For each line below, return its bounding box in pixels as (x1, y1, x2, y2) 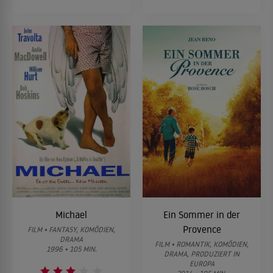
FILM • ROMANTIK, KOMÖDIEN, (155, 239, 249, 249)
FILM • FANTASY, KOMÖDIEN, (27, 224, 115, 234)
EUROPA (189, 258, 214, 268)
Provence (182, 222, 221, 235)
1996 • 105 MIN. (46, 244, 97, 253)
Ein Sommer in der (163, 208, 240, 221)
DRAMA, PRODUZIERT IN (164, 249, 239, 258)
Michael (55, 208, 87, 221)
